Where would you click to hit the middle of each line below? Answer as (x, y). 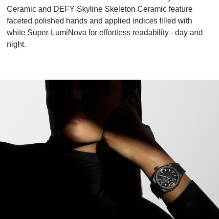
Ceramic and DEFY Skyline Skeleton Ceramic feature (100, 9)
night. (16, 44)
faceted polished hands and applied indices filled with (99, 21)
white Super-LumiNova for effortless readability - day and (105, 33)
